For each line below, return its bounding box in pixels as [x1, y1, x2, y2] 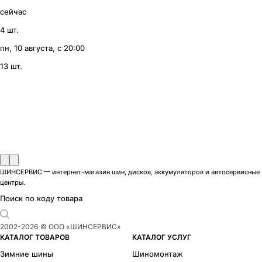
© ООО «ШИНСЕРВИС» [39, 222, 121, 232]
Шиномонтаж [132, 249, 184, 259]
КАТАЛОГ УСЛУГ [132, 233, 192, 242]
